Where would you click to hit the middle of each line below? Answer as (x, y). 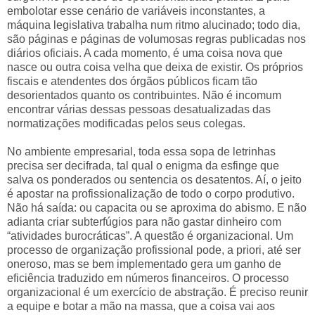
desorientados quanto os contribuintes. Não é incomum (144, 96)
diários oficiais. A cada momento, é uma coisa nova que (145, 53)
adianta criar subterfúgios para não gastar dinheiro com (144, 222)
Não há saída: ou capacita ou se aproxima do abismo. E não (157, 208)
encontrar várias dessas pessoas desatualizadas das (139, 110)
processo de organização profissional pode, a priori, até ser (154, 250)
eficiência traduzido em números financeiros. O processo (148, 278)
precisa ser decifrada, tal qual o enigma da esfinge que (143, 166)
